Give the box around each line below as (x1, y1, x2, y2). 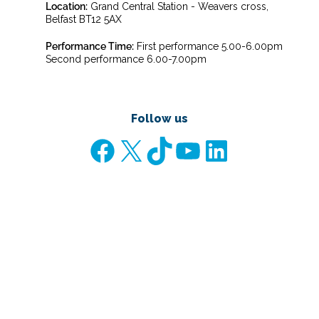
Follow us (130, 112, 188, 125)
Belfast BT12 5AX (45, 14, 122, 25)
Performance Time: (45, 41, 134, 52)
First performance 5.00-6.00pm (133, 41, 283, 52)
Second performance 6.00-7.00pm (45, 53, 206, 65)
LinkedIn (201, 142, 246, 157)
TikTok (144, 142, 179, 157)
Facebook (87, 142, 141, 157)
